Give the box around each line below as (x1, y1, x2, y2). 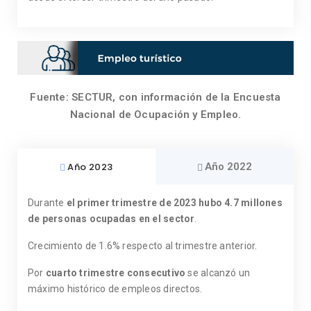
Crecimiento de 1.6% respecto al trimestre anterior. (28, 240, 258, 252)
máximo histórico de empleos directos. (28, 283, 203, 295)
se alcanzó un (185, 267, 251, 279)
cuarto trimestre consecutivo (45, 267, 186, 279)
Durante (28, 197, 67, 209)
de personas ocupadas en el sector (28, 213, 195, 225)
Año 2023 (67, 160, 113, 174)
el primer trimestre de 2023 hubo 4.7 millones (66, 197, 283, 209)
